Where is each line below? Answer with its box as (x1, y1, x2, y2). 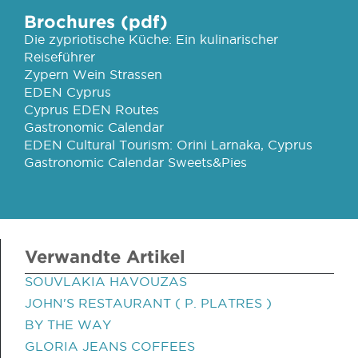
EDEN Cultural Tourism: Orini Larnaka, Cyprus (24, 137, 312, 152)
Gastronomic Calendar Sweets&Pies (24, 155, 247, 169)
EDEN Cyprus (24, 85, 111, 99)
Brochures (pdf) (24, 11, 168, 31)
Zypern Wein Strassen (24, 67, 162, 82)
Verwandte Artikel (25, 246, 185, 266)
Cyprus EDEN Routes (24, 102, 159, 117)
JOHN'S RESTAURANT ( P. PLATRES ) (25, 296, 272, 310)
